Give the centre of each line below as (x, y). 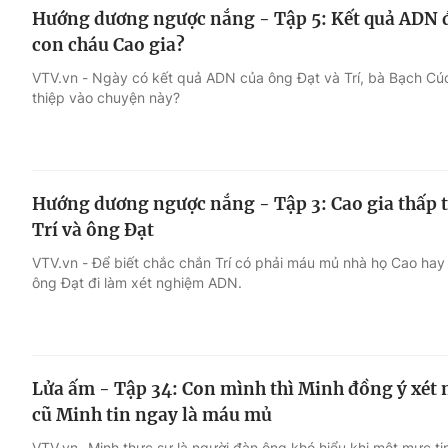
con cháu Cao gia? (108, 45)
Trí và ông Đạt (93, 230)
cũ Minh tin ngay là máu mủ (152, 414)
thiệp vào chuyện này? (106, 98)
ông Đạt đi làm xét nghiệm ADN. (137, 282)
